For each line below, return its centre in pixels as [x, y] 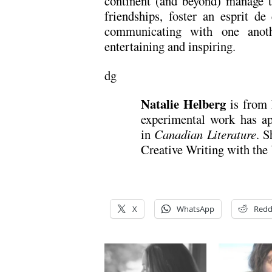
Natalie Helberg [184, 104]
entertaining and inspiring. [170, 46]
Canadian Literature [205, 134]
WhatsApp [195, 209]
